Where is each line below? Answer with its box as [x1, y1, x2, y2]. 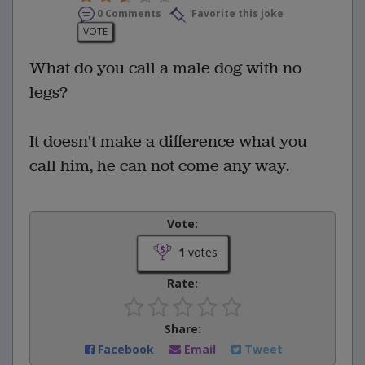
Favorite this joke [189, 7, 284, 21]
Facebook [95, 341, 157, 358]
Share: [164, 321, 201, 337]
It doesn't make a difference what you [29, 130, 307, 153]
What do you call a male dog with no [29, 57, 301, 80]
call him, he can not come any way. [29, 155, 289, 178]
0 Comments [97, 7, 161, 21]
